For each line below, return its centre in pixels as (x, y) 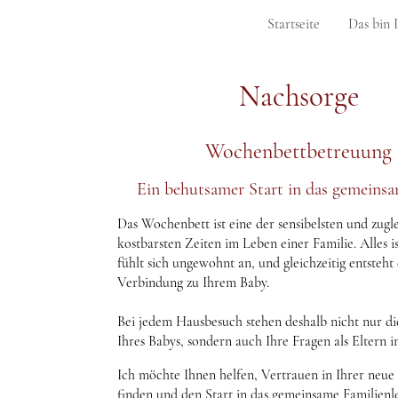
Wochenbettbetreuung (298, 151)
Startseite (293, 24)
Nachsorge (298, 97)
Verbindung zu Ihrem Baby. (193, 282)
